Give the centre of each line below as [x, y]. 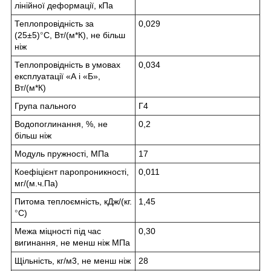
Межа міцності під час [58, 231]
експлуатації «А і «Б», [57, 76]
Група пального [45, 106]
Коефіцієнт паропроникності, [72, 171]
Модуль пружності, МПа [62, 153]
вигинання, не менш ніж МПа [72, 242]
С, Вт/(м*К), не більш [84, 35]
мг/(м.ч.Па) [36, 183]
